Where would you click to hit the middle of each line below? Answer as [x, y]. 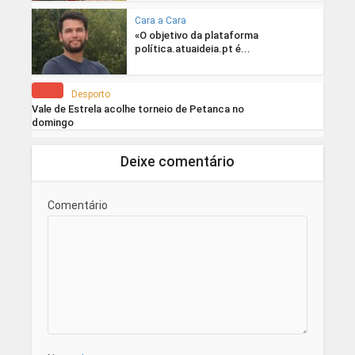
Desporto [90, 94]
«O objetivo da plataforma [196, 35]
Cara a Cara [160, 20]
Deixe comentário [177, 161]
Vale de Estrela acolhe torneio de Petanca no [137, 109]
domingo [52, 122]
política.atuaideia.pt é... [192, 48]
